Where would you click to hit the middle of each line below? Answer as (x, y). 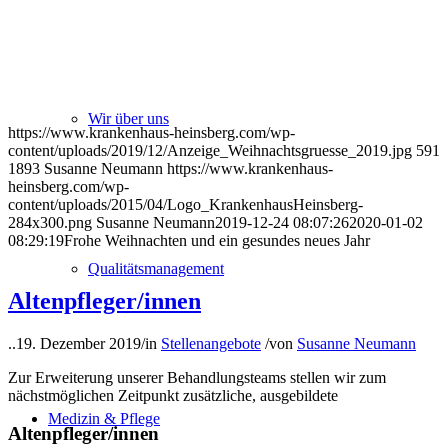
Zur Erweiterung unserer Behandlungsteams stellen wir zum (197, 377)
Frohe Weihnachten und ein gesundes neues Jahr (217, 240)
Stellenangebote (211, 343)
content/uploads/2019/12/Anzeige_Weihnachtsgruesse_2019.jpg (210, 150)
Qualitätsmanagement (156, 268)
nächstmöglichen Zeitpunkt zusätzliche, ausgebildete (173, 395)
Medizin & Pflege (104, 418)
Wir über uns (128, 118)
